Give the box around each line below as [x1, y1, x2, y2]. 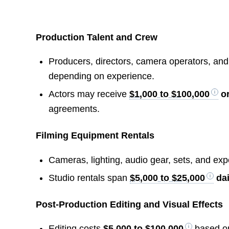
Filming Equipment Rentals [36, 130, 155, 141]
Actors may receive [49, 89, 130, 100]
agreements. [49, 104, 100, 114]
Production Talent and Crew [36, 32, 158, 43]
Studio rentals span [49, 172, 130, 183]
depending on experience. [49, 71, 155, 82]
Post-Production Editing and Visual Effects [36, 199, 223, 210]
